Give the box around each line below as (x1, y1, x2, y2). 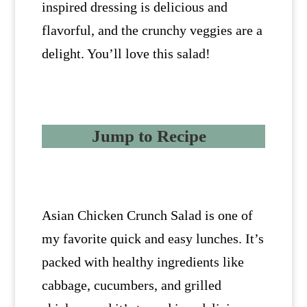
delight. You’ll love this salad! (41, 46, 210, 62)
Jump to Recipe (92, 127, 207, 146)
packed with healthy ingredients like (41, 254, 244, 270)
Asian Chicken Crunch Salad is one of (41, 208, 253, 223)
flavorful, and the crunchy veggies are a (41, 23, 262, 38)
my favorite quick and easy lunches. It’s (41, 231, 264, 247)
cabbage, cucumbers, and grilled (41, 278, 221, 293)
